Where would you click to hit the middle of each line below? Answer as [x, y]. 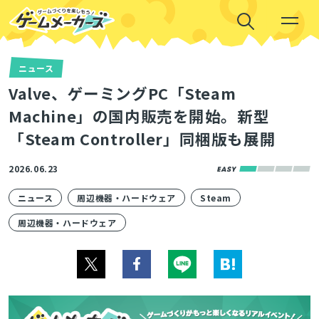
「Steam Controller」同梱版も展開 [142, 139]
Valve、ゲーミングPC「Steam [122, 93]
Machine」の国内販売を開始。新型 [139, 116]
